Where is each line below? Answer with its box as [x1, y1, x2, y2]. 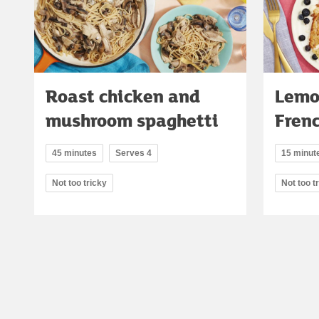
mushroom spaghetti [46, 108, 219, 133]
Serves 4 [115, 148, 152, 159]
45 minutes [52, 148, 97, 159]
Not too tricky [52, 178, 107, 189]
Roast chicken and [46, 83, 200, 109]
